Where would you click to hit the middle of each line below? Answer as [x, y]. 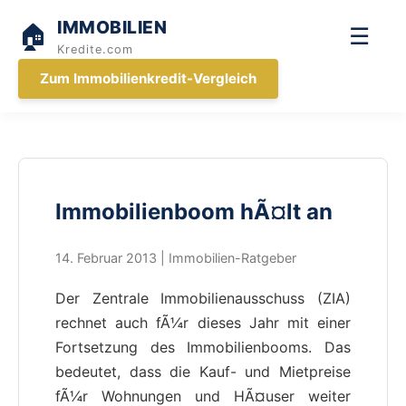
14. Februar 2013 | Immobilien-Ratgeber [176, 257]
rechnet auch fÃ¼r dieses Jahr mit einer [203, 322]
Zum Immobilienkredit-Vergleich [148, 78]
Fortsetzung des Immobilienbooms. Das [203, 347]
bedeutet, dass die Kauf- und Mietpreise [203, 371]
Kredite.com [95, 49]
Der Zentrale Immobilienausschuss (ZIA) [203, 298]
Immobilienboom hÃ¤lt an [194, 212]
